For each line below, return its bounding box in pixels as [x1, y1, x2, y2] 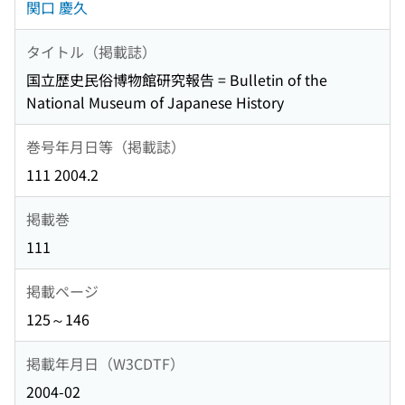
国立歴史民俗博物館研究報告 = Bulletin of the [26, 69, 327, 91]
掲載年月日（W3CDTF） [26, 352, 184, 374]
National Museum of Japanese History [26, 91, 284, 114]
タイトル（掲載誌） [26, 40, 156, 62]
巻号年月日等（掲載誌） [26, 135, 185, 157]
